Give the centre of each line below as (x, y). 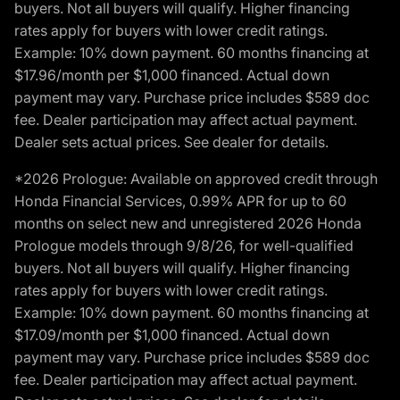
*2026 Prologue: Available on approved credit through (196, 179)
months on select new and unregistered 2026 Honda (188, 223)
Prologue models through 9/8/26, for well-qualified (184, 246)
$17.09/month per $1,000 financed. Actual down (172, 335)
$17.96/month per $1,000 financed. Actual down (172, 75)
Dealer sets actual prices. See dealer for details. (171, 142)
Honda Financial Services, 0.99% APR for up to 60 (180, 201)
